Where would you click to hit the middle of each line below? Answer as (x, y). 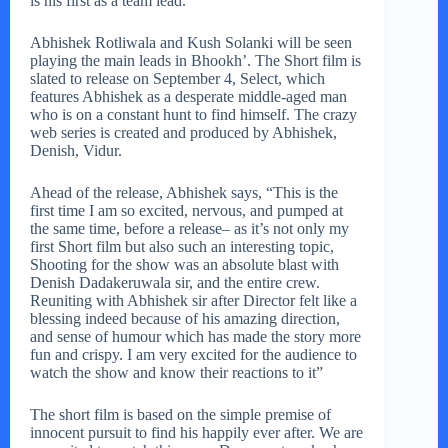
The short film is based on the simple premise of (180, 415)
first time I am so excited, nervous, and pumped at (186, 211)
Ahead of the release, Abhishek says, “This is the (184, 193)
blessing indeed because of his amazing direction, (185, 319)
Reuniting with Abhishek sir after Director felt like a (193, 301)
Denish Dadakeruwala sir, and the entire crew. (175, 283)
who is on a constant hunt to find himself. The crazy (193, 115)
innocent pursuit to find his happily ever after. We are (196, 433)
